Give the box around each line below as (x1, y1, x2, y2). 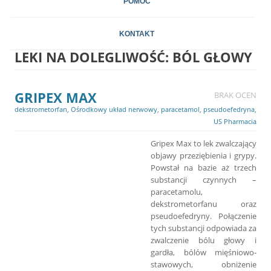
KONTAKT (119, 29, 154, 38)
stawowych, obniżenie (151, 258, 256, 270)
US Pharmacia (214, 116, 256, 126)
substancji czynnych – (151, 174, 256, 185)
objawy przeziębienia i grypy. (151, 149, 256, 161)
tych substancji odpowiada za (151, 222, 256, 233)
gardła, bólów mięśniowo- (151, 246, 256, 258)
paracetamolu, (151, 186, 203, 197)
